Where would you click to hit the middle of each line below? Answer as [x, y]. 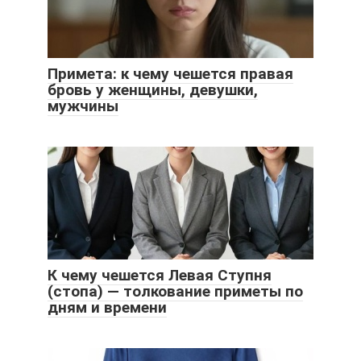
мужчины [83, 106]
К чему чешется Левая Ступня [160, 275]
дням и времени [107, 307]
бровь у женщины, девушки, [153, 89]
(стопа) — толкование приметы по [175, 291]
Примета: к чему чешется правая [170, 73]
